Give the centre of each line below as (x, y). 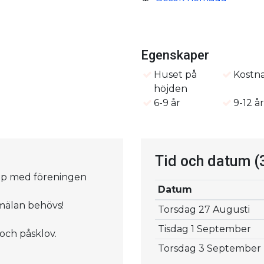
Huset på (176, 74)
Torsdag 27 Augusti (204, 209)
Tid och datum (204, 161)
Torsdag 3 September (209, 248)
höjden (171, 88)
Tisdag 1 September (204, 229)
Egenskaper (175, 55)
